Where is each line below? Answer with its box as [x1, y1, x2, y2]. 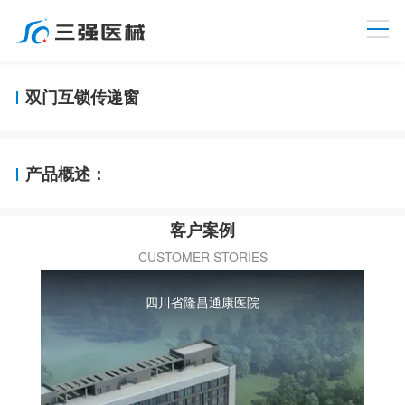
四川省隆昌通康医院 [145, 292, 259, 311]
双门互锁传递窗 [24, 84, 139, 108]
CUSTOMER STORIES [137, 247, 268, 266]
